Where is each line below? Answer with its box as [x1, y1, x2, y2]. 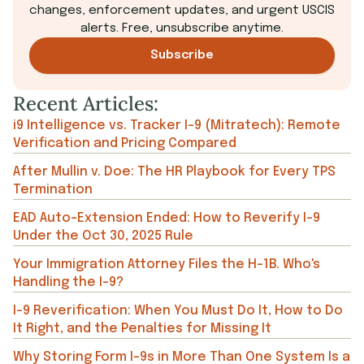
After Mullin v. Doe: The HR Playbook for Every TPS [13, 165, 336, 180]
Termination [13, 183, 93, 197]
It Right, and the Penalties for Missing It [13, 322, 271, 336]
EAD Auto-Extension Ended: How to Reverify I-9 [13, 211, 320, 226]
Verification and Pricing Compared [13, 136, 236, 151]
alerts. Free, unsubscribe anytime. [80, 22, 284, 36]
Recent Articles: [13, 91, 158, 117]
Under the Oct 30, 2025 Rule [13, 229, 193, 244]
